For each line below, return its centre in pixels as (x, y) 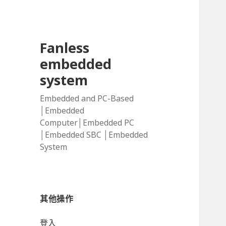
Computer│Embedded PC (87, 123)
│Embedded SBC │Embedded (94, 135)
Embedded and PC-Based (87, 99)
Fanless (65, 48)
